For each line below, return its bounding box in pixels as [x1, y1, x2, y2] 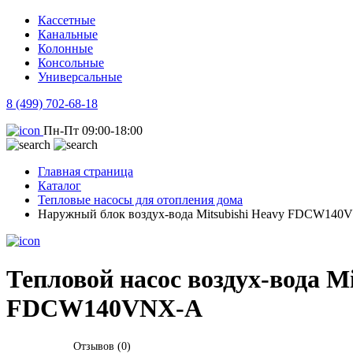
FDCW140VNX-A [6, 294, 203, 323]
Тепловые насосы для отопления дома [38, 193, 243, 206]
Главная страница [38, 165, 133, 178]
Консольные [38, 56, 104, 69]
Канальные [38, 28, 98, 41]
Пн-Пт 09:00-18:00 [43, 124, 143, 137]
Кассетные [38, 13, 95, 27]
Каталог [38, 179, 81, 192]
